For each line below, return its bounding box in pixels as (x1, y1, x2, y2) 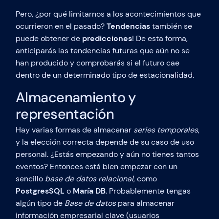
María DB (73, 186, 106, 197)
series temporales (133, 125, 198, 135)
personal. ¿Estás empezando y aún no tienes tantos (16, 149, 199, 160)
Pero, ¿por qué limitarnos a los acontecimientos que (16, 9, 201, 20)
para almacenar (116, 198, 175, 209)
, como (133, 174, 157, 184)
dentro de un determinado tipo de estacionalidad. (16, 70, 194, 81)
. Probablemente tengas (106, 186, 191, 197)
